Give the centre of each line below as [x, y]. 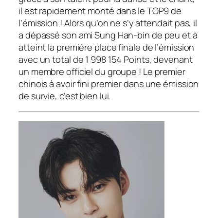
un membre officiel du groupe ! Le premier [102, 72]
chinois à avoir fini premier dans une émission [109, 84]
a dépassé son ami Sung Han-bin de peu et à [108, 35]
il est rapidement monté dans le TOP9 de [100, 11]
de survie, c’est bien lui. [65, 96]
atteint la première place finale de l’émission [107, 47]
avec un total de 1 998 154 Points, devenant [106, 60]
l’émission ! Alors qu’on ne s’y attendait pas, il [108, 23]
